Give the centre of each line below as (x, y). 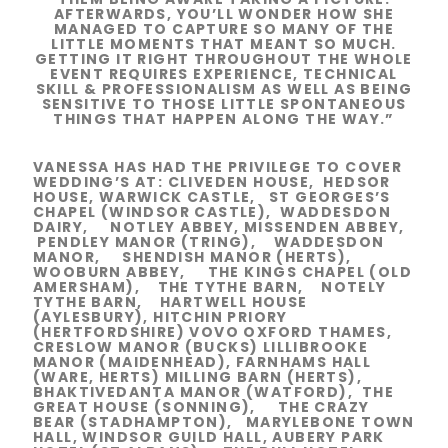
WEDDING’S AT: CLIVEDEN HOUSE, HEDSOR (212, 181)
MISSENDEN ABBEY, (326, 226)
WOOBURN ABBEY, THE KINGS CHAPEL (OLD (222, 271)
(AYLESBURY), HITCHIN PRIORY (160, 316)
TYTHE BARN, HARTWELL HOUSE (170, 301)
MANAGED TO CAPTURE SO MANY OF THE (224, 29)
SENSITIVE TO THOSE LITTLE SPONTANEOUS (224, 104)
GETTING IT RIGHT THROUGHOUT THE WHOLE (224, 59)
